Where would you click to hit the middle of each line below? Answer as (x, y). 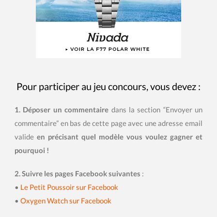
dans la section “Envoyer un (155, 110)
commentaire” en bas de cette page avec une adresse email (108, 123)
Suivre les (38, 174)
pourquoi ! (32, 150)
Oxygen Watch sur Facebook (66, 201)
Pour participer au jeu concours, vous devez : (108, 86)
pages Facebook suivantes (98, 174)
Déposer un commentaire (66, 110)
